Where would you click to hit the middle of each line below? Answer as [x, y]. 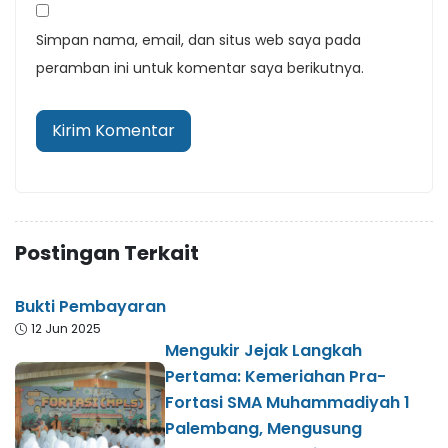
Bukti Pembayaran [90, 307]
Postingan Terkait [107, 253]
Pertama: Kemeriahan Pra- [275, 377]
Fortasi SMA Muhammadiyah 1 [287, 403]
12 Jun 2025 [66, 329]
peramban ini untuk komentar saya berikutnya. [200, 68]
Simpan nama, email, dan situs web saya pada [198, 40]
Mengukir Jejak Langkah [263, 351]
